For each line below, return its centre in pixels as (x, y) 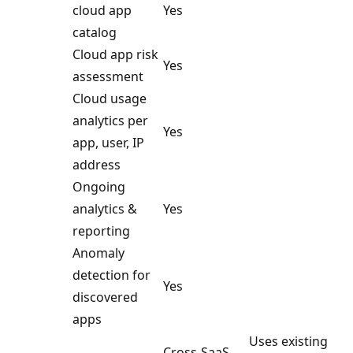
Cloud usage (110, 98)
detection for (111, 275)
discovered (105, 297)
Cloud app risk (115, 54)
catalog (95, 32)
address (97, 164)
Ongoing (99, 186)
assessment (108, 76)
